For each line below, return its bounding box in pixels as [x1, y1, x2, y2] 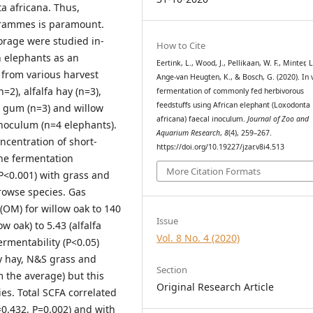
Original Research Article [156, 280, 275, 294]
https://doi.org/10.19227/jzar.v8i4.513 [156, 141, 285, 152]
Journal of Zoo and [247, 113, 310, 124]
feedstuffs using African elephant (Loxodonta [156, 99, 311, 110]
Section [156, 263, 188, 277]
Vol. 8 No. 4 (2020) [156, 231, 240, 245]
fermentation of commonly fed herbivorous [156, 85, 305, 96]
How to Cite [156, 38, 206, 52]
